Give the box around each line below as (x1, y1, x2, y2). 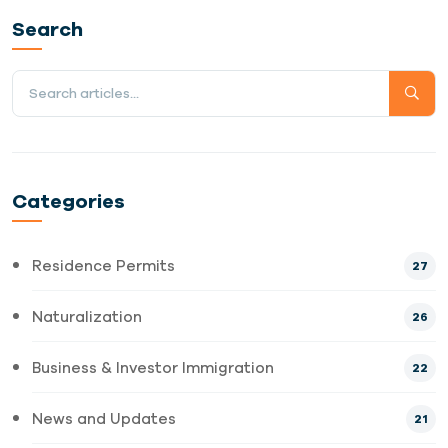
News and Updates (32, 410, 176, 428)
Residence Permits (32, 257, 175, 275)
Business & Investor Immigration (32, 359, 274, 377)
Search (12, 17, 83, 41)
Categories (12, 189, 125, 213)
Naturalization (32, 308, 142, 326)
